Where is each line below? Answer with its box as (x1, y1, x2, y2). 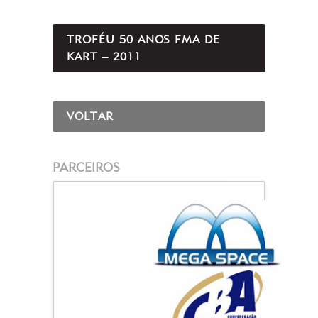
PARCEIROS (53, 160, 120, 175)
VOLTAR (67, 109, 114, 123)
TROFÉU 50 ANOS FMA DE (67, 33, 221, 46)
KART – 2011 (67, 50, 141, 63)
